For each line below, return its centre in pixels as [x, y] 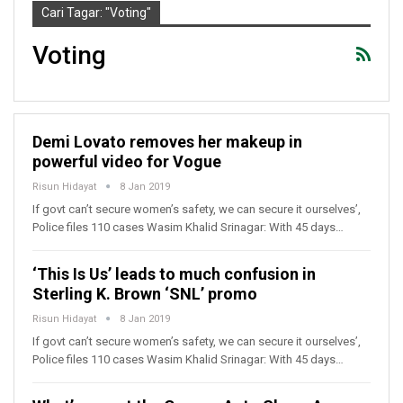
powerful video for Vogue [127, 162]
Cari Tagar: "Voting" [96, 13]
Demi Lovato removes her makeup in [167, 142]
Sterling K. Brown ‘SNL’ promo [145, 294]
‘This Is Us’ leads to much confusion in [174, 274]
